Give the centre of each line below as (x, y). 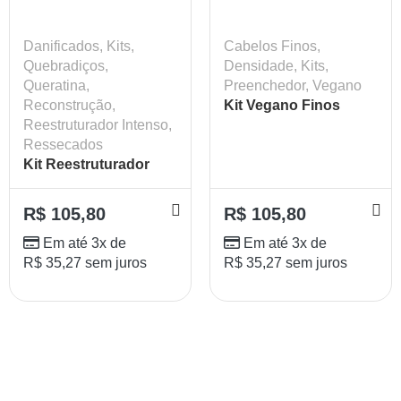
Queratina (55, 85)
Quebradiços (64, 65)
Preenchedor (264, 85)
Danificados (61, 46)
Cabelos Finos (270, 46)
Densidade (259, 65)
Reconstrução (68, 105)
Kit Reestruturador (86, 164)
